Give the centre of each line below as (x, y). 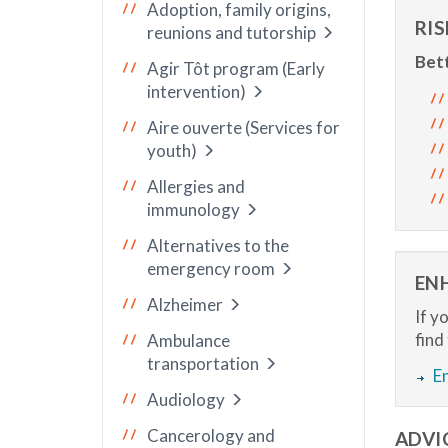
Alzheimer (185, 304)
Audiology (186, 399)
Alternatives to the (218, 245)
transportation (203, 363)
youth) (172, 150)
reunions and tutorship (231, 32)
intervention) (196, 91)
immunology (193, 209)
